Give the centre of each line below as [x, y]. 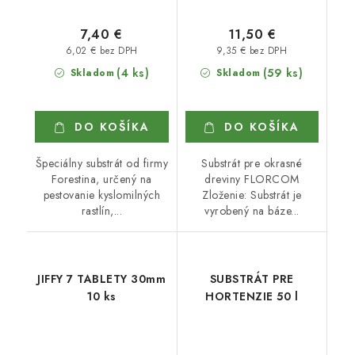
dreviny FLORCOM [252, 179]
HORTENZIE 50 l [252, 296]
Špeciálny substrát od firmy [101, 163]
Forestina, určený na [101, 179]
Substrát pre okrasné [252, 163]
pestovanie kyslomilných [101, 195]
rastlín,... [101, 210]
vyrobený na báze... [252, 210]
